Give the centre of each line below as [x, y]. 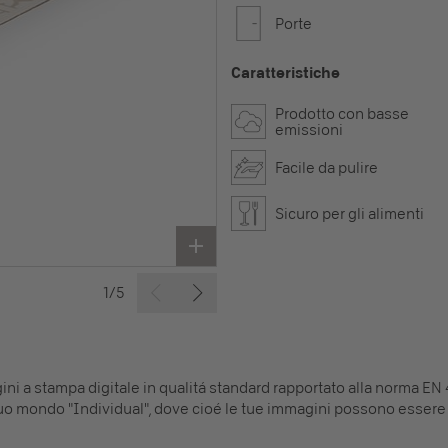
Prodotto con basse [342, 113]
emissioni [309, 129]
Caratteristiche [285, 72]
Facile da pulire [326, 167]
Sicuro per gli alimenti [349, 213]
